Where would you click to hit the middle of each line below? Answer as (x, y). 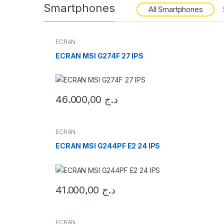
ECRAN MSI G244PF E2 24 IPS (108, 145)
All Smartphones (175, 9)
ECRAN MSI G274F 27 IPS (99, 55)
